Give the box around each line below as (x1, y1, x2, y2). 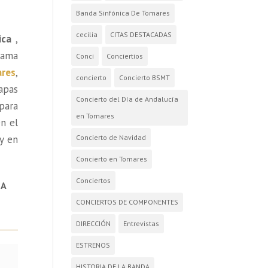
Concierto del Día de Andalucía (76, 94, 179, 103)
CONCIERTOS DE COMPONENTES (76, 197, 179, 206)
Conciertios (106, 51, 144, 60)
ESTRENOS (76, 240, 111, 249)
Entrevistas (123, 218, 160, 228)
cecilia (76, 29, 98, 39)
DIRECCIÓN (76, 218, 111, 228)
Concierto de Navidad (76, 132, 147, 142)
